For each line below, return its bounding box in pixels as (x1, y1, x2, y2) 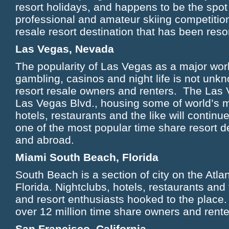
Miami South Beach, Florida (15, 151, 158, 163)
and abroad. (15, 134, 77, 146)
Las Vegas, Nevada (15, 43, 114, 55)
